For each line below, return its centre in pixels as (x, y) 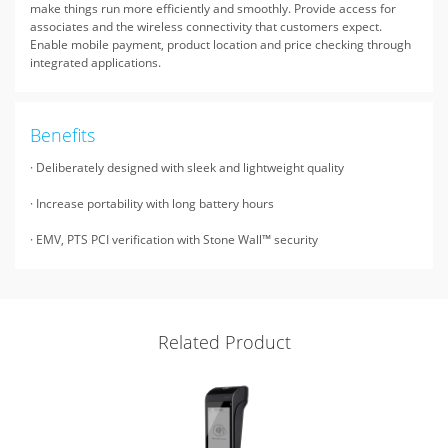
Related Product (224, 342)
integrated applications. (95, 62)
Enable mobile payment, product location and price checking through (220, 44)
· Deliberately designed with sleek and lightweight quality (187, 167)
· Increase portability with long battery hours (152, 203)
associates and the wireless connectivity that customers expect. (206, 26)
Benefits (62, 135)
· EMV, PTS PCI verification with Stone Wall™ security (174, 239)
